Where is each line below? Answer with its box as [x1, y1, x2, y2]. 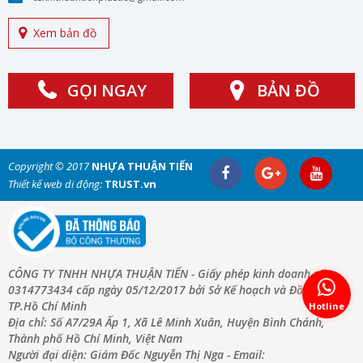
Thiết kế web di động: [8, 177, 102, 192]
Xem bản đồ [33, 25, 96, 41]
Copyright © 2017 [8, 159, 92, 174]
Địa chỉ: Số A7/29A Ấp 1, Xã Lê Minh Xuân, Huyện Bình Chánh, [8, 314, 325, 330]
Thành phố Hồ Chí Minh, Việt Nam [8, 330, 182, 346]
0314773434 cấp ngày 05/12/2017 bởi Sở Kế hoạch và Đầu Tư [8, 281, 326, 297]
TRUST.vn [105, 177, 156, 192]
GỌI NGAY [67, 79, 147, 102]
